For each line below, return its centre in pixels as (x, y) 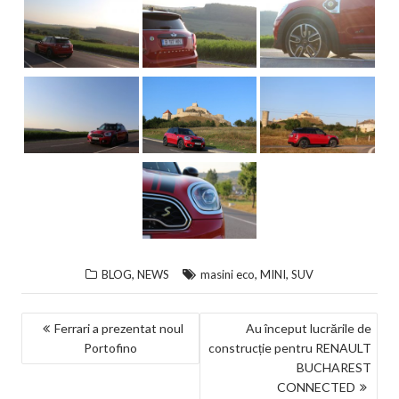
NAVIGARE (71, 326)
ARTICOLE (70, 383)
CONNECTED (316, 387)
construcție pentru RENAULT (289, 348)
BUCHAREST (334, 368)
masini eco (228, 275)
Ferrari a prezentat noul (118, 329)
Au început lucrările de (308, 329)
